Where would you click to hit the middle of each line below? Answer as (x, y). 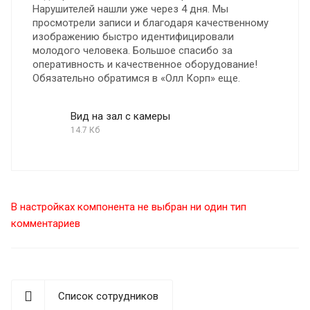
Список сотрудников (108, 296)
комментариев (46, 223)
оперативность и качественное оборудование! (145, 64)
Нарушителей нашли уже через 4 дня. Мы (130, 9)
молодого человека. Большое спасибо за (133, 50)
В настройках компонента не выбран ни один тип (129, 207)
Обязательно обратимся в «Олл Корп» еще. (136, 78)
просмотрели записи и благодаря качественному (151, 22)
